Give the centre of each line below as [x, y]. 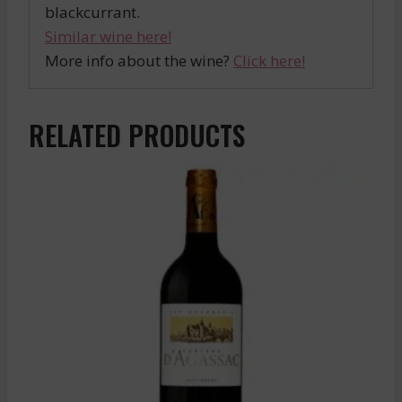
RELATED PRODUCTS [137, 135]
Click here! [269, 61]
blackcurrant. [92, 13]
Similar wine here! [108, 37]
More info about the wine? [139, 61]
